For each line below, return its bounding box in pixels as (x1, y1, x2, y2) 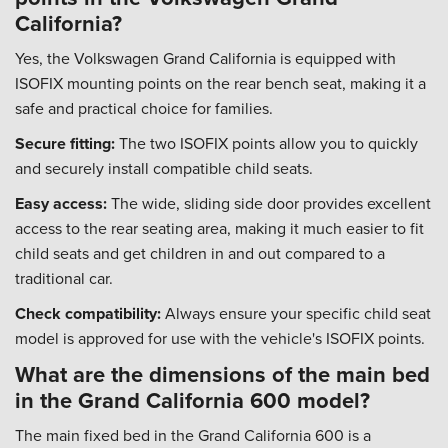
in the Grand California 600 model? (15, 384, 370, 416)
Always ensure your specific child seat (161, 302, 431, 324)
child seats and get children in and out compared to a (15, 242, 385, 264)
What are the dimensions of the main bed (15, 358, 430, 390)
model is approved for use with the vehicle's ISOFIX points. (15, 327, 425, 349)
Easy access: (15, 192, 107, 215)
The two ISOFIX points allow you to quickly (115, 132, 418, 154)
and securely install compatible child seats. (15, 157, 313, 179)
